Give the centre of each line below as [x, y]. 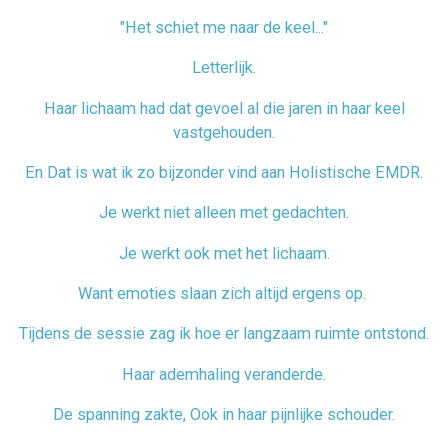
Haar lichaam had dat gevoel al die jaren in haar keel [224, 108]
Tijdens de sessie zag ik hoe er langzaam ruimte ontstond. [224, 334]
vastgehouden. [224, 132]
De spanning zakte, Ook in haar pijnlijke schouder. [224, 414]
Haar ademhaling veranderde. [224, 374]
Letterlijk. [224, 68]
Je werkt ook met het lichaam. [224, 253]
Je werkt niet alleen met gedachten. [224, 213]
